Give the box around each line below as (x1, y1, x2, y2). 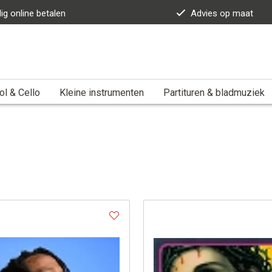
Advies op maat (191, 8, 254, 19)
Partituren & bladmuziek (163, 86, 265, 98)
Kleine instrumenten (59, 86, 144, 98)
